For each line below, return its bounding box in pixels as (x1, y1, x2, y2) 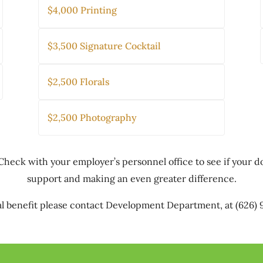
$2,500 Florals (47, 76, 110, 88)
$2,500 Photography (47, 112, 137, 124)
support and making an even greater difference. (26, 173, 237, 185)
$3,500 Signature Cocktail (47, 40, 161, 52)
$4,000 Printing (47, 4, 117, 16)
